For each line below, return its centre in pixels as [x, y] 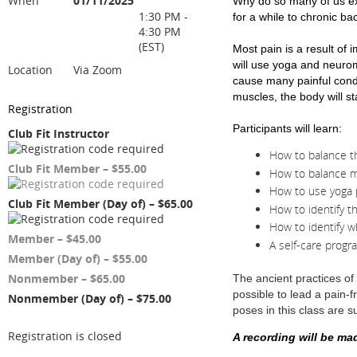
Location [30, 70]
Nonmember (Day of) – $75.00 [90, 298]
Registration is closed [65, 336]
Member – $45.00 [55, 239]
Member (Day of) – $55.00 [78, 259]
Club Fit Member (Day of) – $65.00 [100, 204]
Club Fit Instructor [59, 133]
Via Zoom [98, 70]
